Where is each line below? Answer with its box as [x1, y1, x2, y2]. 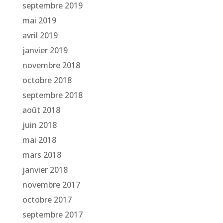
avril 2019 [22, 30, 58, 41]
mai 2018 [22, 134, 56, 146]
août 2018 [22, 105, 60, 116]
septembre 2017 [22, 209, 83, 221]
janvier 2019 [22, 45, 68, 56]
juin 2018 [22, 119, 57, 131]
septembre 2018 [22, 90, 83, 101]
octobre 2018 [22, 75, 72, 86]
